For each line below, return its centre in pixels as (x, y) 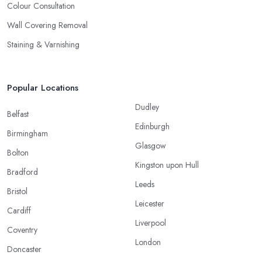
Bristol (17, 191)
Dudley (147, 107)
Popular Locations (43, 87)
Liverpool (151, 223)
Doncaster (24, 249)
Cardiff (19, 210)
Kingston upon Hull (167, 165)
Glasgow (151, 145)
